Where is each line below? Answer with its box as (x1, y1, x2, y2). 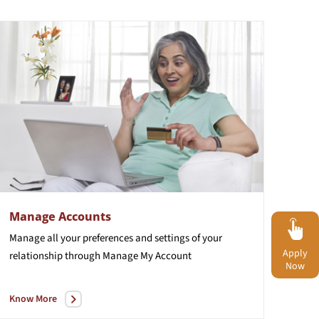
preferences (82, 230, 133, 246)
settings (154, 230, 189, 246)
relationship (9, 248, 63, 263)
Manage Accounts (9, 208, 111, 224)
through (64, 248, 100, 263)
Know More (9, 291, 57, 306)
